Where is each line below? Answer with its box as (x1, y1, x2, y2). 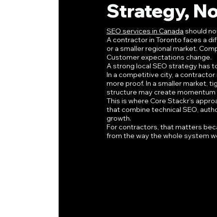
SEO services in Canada (106, 27, 184, 36)
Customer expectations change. (106, 53, 212, 62)
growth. (106, 114, 131, 123)
